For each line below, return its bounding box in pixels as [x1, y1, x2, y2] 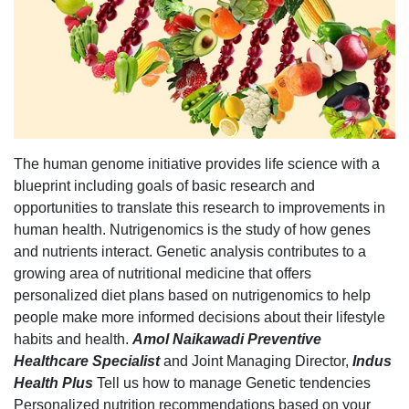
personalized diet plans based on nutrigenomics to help [14, 287, 371, 303]
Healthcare [14, 352, 89, 369]
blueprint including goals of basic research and [14, 177, 315, 194]
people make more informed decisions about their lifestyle [14, 309, 385, 325]
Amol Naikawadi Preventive [132, 330, 321, 347]
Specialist [92, 352, 163, 369]
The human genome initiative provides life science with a [14, 155, 380, 172]
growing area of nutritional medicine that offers [14, 265, 311, 281]
